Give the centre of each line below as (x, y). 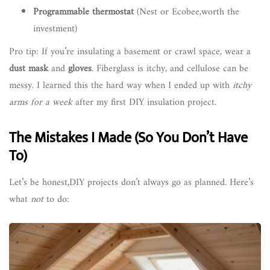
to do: (56, 199)
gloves (80, 68)
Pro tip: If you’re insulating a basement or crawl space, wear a (130, 52)
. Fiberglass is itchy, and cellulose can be (170, 68)
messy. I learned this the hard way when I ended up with (121, 85)
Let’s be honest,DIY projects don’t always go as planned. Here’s (131, 182)
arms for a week (41, 102)
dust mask (29, 68)
